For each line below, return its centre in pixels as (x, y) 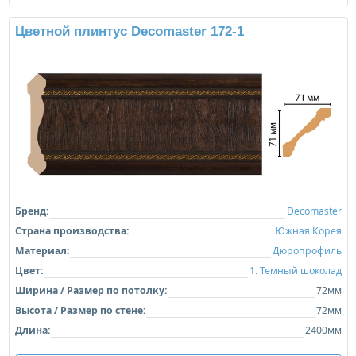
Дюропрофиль (307, 250)
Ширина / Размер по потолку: (91, 290)
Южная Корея (308, 230)
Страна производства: (72, 230)
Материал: (42, 250)
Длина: (32, 330)
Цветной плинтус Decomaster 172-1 (129, 31)
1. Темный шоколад (295, 270)
